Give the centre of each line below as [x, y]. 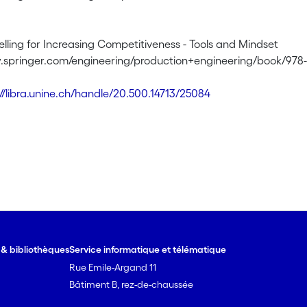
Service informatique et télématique [148, 249]
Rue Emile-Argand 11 [113, 267]
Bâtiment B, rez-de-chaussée [132, 284]
